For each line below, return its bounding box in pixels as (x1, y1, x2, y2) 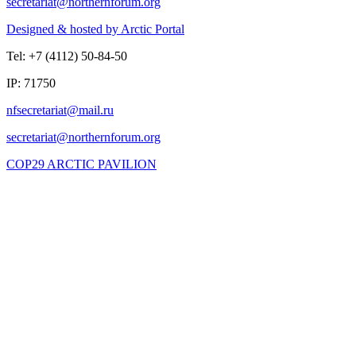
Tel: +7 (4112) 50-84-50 (6, 48, 127, 63)
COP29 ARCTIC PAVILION (6, 157, 157, 171)
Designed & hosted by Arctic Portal (6, 21, 184, 36)
